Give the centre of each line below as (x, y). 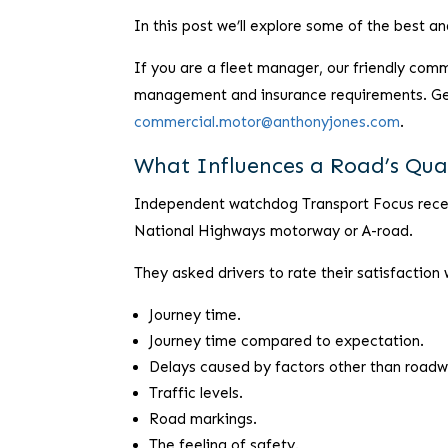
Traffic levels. (196, 393)
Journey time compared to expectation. (287, 341)
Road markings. (203, 419)
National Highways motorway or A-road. (274, 231)
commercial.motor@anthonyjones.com (267, 122)
